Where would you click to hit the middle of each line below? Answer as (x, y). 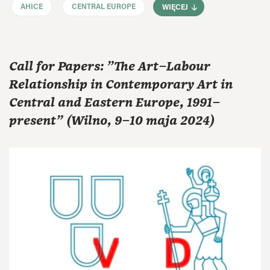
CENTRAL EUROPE (104, 8)
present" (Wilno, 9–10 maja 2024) (112, 121)
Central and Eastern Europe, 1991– (115, 102)
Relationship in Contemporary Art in (121, 84)
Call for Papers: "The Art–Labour (110, 66)
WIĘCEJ (175, 8)
